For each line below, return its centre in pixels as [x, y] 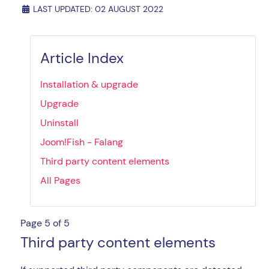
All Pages [60, 180]
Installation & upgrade [89, 84]
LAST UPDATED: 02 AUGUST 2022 [98, 10]
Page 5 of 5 [45, 223]
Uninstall [59, 122]
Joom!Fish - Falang [82, 142]
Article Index [82, 58]
